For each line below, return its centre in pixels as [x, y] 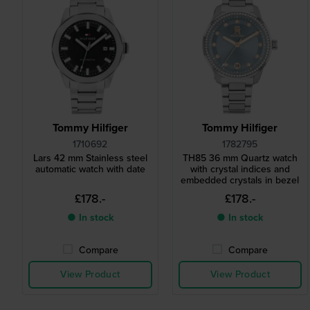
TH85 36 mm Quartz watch [240, 158]
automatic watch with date [90, 170]
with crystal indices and [240, 170]
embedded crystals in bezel [240, 181]
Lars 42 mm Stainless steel [90, 158]
